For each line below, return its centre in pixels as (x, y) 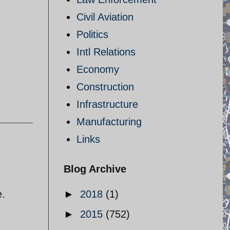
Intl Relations (106, 52)
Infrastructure (107, 104)
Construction (105, 87)
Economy (98, 69)
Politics (92, 34)
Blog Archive (95, 169)
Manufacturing (109, 122)
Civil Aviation (105, 17)
